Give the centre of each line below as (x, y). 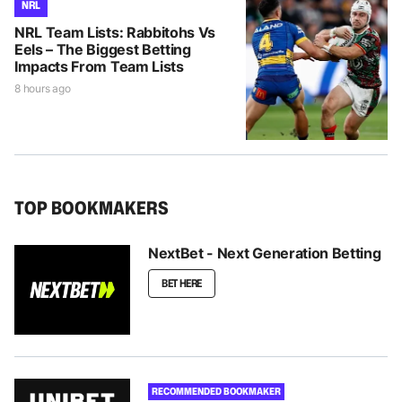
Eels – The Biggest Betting (103, 49)
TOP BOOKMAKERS (92, 207)
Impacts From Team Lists (99, 66)
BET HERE (182, 283)
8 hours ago (43, 88)
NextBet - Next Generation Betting (265, 253)
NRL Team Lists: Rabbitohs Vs (115, 32)
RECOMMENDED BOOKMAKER (216, 391)
